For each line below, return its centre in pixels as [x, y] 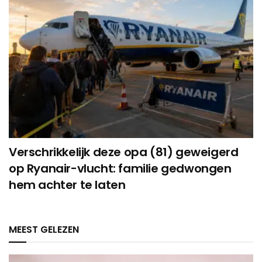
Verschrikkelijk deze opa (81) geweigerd [124, 152]
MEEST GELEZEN [44, 230]
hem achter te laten [67, 185]
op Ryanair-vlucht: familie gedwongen [120, 169]
